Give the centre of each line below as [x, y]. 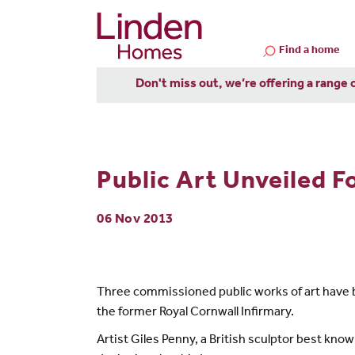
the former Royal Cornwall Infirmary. [195, 313]
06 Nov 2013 [135, 220]
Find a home [309, 51]
